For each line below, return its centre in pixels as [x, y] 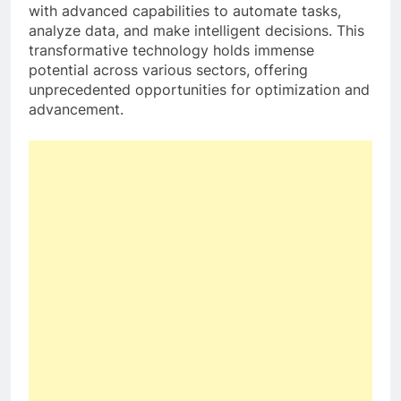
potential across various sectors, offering [168, 69]
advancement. [76, 109]
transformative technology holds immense [171, 50]
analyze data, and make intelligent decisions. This [196, 30]
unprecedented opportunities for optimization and [199, 89]
